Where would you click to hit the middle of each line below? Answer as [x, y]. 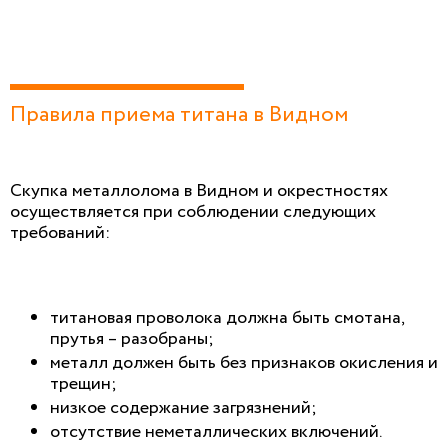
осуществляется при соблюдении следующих [193, 211]
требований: [60, 232]
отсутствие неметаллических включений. [216, 431]
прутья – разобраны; [132, 338]
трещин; [83, 383]
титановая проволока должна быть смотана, [227, 317]
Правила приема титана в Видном [179, 114]
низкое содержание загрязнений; [183, 407]
